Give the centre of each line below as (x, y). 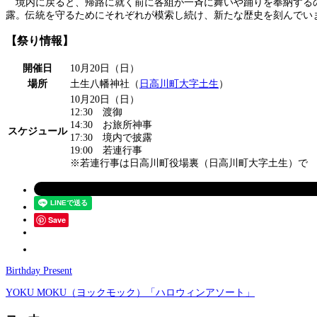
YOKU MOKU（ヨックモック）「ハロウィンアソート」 (130, 293)
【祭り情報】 (40, 40)
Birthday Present (39, 271)
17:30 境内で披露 (111, 138)
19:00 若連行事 (106, 151)
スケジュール (38, 132)
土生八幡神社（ (105, 84)
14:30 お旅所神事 (111, 125)
